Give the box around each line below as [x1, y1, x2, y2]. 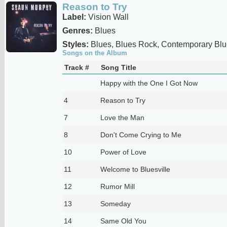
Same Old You [100, 216, 146, 225]
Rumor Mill [100, 182, 135, 191]
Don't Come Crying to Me [100, 130, 181, 139]
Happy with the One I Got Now [100, 79, 198, 87]
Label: [62, 12, 86, 21]
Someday [100, 199, 131, 208]
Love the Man [100, 113, 144, 122]
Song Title [100, 63, 136, 71]
